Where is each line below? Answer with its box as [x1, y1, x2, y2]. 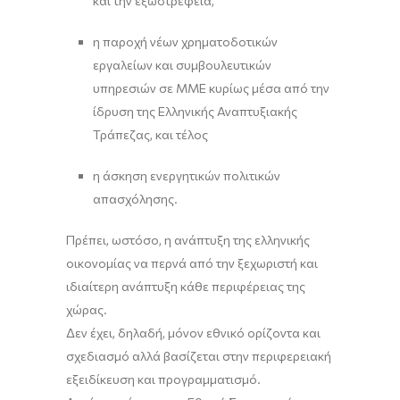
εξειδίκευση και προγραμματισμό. [66, 371, 261, 387]
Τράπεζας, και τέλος [93, 127, 208, 142]
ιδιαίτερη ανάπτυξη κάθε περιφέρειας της [66, 279, 305, 294]
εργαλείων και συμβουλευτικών [93, 57, 271, 72]
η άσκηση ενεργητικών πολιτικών [93, 168, 280, 183]
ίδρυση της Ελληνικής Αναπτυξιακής [93, 104, 297, 119]
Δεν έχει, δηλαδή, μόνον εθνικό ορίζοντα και [66, 325, 321, 340]
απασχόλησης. [93, 191, 178, 206]
